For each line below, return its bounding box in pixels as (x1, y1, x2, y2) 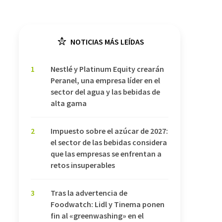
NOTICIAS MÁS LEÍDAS (69, 37, 144, 47)
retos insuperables (51, 160, 115, 170)
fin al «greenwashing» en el (51, 211, 144, 221)
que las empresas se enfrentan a (51, 149, 162, 159)
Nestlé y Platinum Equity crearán (51, 64, 164, 74)
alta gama (51, 98, 87, 108)
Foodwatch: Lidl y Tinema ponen (51, 199, 165, 209)
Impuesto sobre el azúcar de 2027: (51, 126, 168, 136)
